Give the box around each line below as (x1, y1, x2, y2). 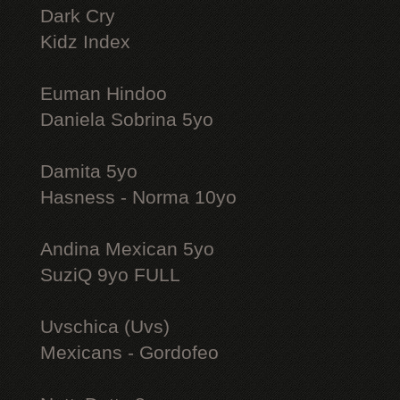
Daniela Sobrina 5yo (40, 109, 213, 130)
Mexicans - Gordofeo (40, 342, 219, 363)
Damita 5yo (40, 161, 137, 182)
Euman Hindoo (40, 83, 167, 104)
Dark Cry (40, 5, 115, 27)
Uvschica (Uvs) (40, 316, 170, 337)
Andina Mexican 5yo (40, 238, 214, 260)
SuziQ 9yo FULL (40, 264, 180, 286)
